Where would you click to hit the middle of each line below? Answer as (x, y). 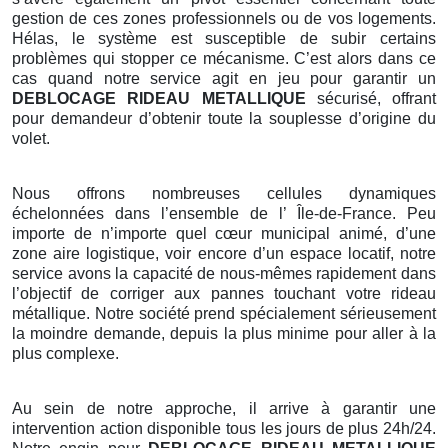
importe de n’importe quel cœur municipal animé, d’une (224, 234)
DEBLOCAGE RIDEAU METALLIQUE (159, 99)
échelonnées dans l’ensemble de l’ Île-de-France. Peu (224, 214)
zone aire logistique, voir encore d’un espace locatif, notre (224, 254)
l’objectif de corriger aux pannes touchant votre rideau (224, 294)
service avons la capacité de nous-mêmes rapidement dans (224, 274)
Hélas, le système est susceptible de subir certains (224, 39)
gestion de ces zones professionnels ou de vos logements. (224, 19)
